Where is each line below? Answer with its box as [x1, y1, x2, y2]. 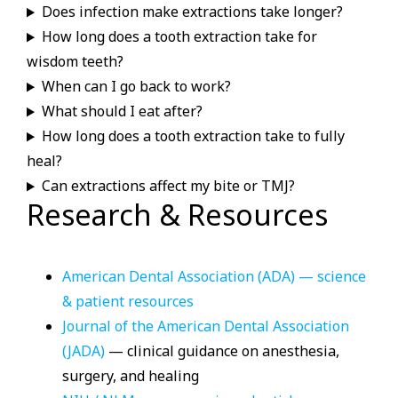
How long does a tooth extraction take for [41, 27, 317, 47]
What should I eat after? [41, 101, 203, 122]
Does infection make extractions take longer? [41, 2, 343, 22]
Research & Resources [27, 195, 328, 235]
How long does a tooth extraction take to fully [41, 126, 345, 147]
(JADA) [62, 340, 105, 361]
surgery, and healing [62, 365, 199, 386]
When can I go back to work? [41, 76, 231, 97]
